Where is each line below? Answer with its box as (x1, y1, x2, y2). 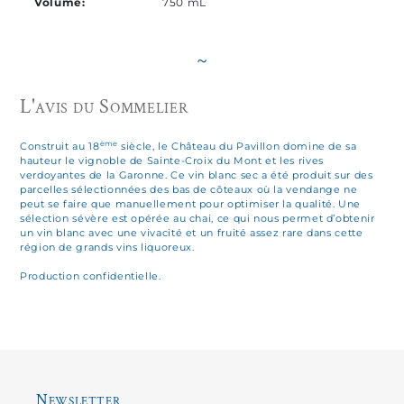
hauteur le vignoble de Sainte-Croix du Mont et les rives (20, 154, 324, 168)
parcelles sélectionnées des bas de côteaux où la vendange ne (20, 183, 358, 197)
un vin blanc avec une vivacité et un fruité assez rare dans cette (20, 226, 363, 240)
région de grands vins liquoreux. (20, 241, 195, 254)
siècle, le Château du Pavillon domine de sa (117, 140, 357, 153)
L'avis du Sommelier (20, 93, 188, 120)
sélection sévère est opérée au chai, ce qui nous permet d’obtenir (20, 212, 375, 225)
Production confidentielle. (20, 270, 161, 283)
